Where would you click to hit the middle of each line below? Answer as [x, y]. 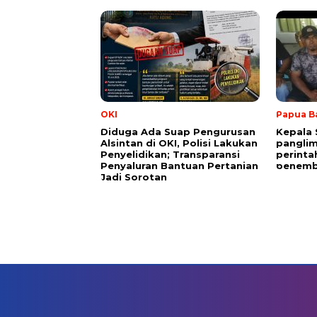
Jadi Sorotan [134, 177]
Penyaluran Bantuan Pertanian [179, 165]
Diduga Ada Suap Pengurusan [178, 131]
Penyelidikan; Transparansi [170, 154]
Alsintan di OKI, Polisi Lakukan [179, 143]
